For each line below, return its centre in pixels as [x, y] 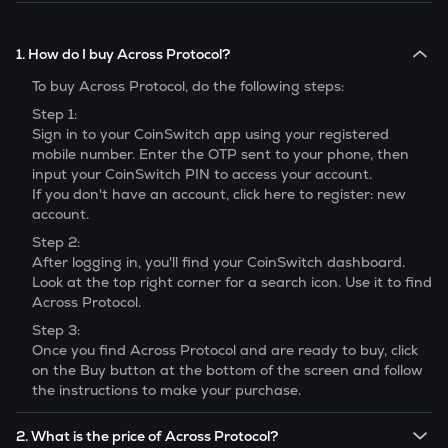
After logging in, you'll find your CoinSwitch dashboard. [218, 262]
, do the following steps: [264, 86]
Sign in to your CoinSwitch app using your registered [210, 134]
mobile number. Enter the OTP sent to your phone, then [220, 154]
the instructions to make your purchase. [166, 390]
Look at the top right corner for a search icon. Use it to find [232, 282]
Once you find [81, 350]
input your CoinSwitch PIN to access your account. [202, 174]
